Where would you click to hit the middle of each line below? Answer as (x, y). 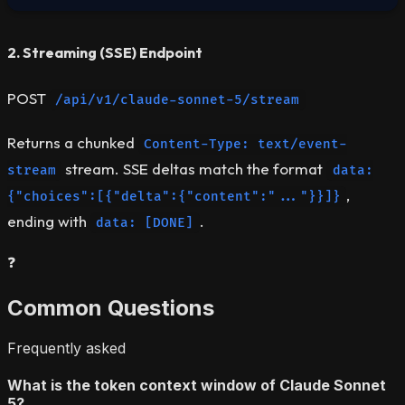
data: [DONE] (145, 222)
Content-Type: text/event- (246, 144)
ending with (49, 221)
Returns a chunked (73, 142)
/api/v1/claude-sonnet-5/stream (178, 99)
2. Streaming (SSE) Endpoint (105, 53)
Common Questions (111, 307)
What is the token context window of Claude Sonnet (197, 385)
